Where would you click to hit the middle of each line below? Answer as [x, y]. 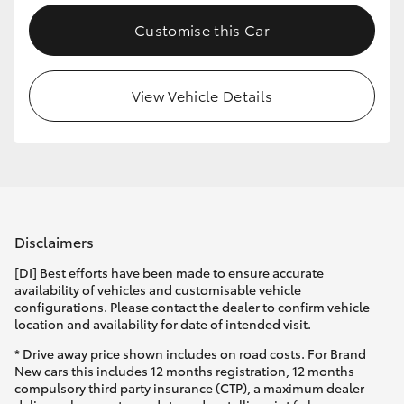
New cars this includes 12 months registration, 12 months [184, 371]
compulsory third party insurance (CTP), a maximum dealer [189, 388]
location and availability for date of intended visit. [163, 324]
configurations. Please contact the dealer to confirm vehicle [192, 307]
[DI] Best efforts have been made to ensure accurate [169, 273]
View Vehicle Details [202, 95]
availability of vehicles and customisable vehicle [158, 290]
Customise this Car [202, 29]
